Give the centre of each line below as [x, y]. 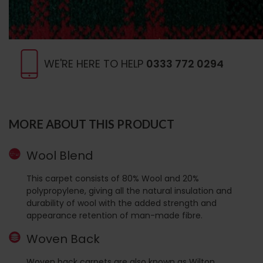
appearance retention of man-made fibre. [114, 215]
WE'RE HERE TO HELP [95, 64]
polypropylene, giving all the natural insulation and [129, 190]
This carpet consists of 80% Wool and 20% [113, 178]
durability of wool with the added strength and [122, 203]
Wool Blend [60, 155]
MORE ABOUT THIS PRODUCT [92, 124]
